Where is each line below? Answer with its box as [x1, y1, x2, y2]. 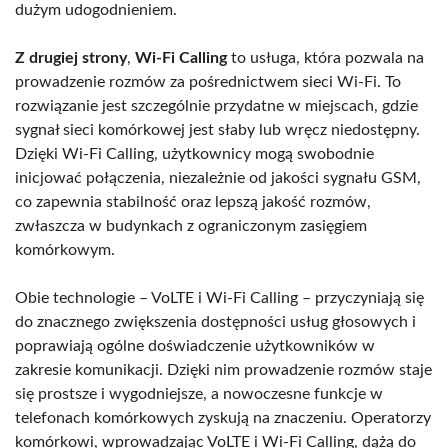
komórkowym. [15, 241, 115, 258]
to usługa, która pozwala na [227, 49, 424, 66]
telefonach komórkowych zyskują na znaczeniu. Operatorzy [15, 409, 431, 426]
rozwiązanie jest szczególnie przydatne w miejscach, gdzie [15, 97, 418, 114]
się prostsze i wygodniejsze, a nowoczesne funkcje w [15, 385, 383, 402]
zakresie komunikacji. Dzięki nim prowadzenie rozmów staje [15, 361, 432, 378]
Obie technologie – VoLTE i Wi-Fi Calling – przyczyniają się [15, 289, 424, 306]
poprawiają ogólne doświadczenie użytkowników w [15, 337, 375, 354]
